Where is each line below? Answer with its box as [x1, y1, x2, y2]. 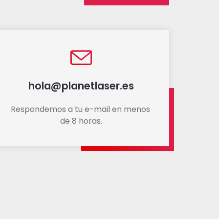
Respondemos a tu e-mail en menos [10, 104, 150, 115]
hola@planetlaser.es [28, 79, 134, 93]
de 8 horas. [60, 115, 102, 127]
